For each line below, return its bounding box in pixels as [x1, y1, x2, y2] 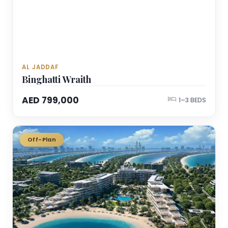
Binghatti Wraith [22, 73, 91, 85]
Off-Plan [27, 135, 56, 144]
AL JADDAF [22, 63, 59, 71]
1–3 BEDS [179, 95, 206, 104]
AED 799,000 [22, 94, 79, 106]
